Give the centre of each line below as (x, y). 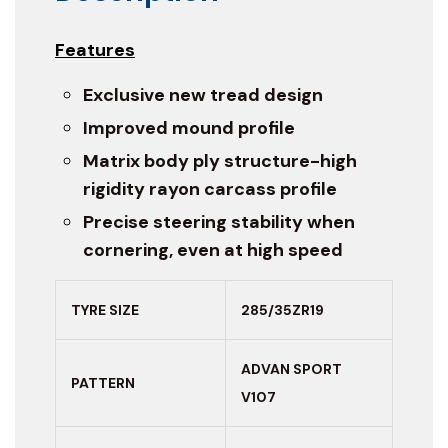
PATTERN (103, 382)
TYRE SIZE (105, 309)
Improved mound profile (189, 127)
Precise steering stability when (219, 221)
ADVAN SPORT (291, 368)
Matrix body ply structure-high (220, 160)
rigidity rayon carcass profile (210, 188)
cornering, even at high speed (213, 249)
